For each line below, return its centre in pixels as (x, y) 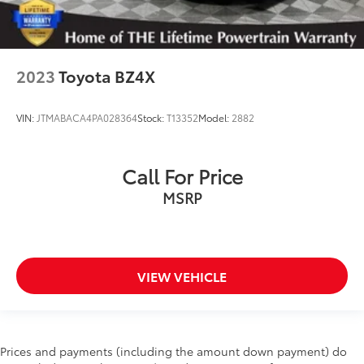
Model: (215, 117)
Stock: (152, 117)
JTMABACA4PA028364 (87, 117)
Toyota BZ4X (107, 75)
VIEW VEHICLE (182, 275)
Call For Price (182, 175)
